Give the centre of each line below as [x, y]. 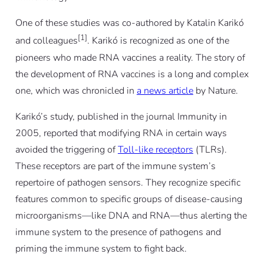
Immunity [197, 116]
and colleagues [46, 41]
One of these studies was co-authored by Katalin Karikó [129, 23]
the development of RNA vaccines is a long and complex [132, 74]
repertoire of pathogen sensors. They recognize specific [128, 182]
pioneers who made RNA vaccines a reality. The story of [130, 57]
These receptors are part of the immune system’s [115, 166]
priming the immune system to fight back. [101, 248]
